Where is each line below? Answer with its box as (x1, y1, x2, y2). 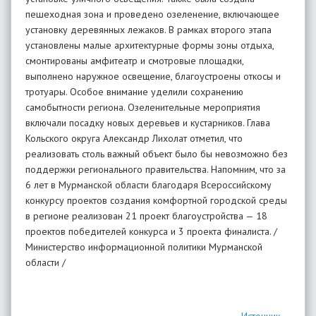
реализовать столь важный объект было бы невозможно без (25, 147, 288, 160)
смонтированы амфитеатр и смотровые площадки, (25, 54, 243, 67)
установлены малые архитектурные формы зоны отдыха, (25, 39, 274, 51)
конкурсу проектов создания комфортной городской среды (25, 194, 287, 207)
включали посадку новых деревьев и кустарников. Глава (25, 116, 270, 129)
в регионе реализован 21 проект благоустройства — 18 (25, 209, 267, 222)
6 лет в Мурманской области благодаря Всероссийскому (25, 178, 272, 191)
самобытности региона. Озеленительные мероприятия (25, 101, 260, 114)
